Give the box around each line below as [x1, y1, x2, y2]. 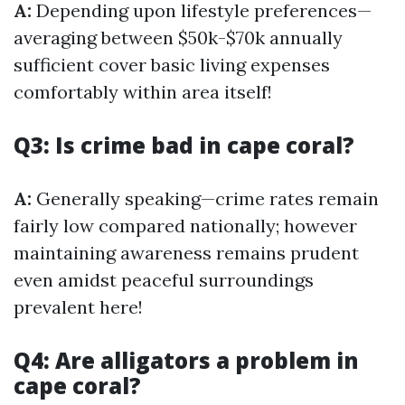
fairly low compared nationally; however [14, 214, 357, 237]
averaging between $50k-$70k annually [14, 26, 343, 49]
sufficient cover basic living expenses [14, 53, 330, 76]
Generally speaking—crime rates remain [32, 187, 379, 210]
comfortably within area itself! [14, 80, 272, 103]
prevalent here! [14, 296, 143, 318]
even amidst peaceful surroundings [14, 268, 314, 291]
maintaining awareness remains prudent [14, 241, 359, 264]
